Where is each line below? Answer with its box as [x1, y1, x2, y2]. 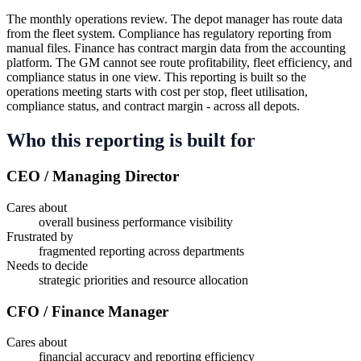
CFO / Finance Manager [6, 302, 168, 320]
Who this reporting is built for [6, 130, 255, 151]
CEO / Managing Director [6, 168, 179, 185]
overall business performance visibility [39, 214, 233, 229]
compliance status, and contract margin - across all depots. [6, 99, 300, 114]
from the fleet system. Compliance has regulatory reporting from [6, 27, 331, 41]
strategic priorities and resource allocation [39, 272, 248, 287]
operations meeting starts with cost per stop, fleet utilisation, [6, 85, 308, 99]
